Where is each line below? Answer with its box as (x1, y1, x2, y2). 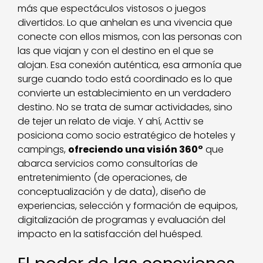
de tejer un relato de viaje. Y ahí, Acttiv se (18, 114, 204, 128)
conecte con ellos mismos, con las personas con (18, 29, 242, 43)
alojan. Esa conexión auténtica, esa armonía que (18, 58, 242, 72)
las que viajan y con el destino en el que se (18, 43, 214, 58)
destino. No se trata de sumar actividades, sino (18, 100, 233, 114)
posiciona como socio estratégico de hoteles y (18, 128, 236, 142)
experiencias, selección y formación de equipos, (18, 198, 238, 213)
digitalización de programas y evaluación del (18, 213, 226, 227)
